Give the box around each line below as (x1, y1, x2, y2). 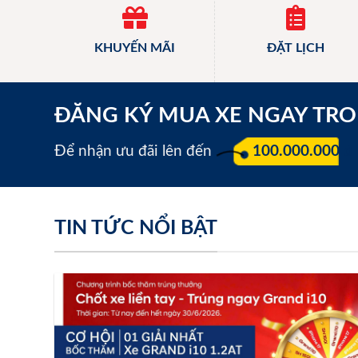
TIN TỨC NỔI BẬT (54, 218, 217, 239)
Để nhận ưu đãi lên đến (54, 143, 216, 159)
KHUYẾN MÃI (94, 42, 176, 55)
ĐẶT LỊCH (266, 42, 324, 55)
